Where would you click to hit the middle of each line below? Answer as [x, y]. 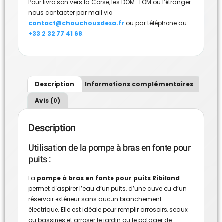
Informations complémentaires [139, 84]
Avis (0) [48, 100]
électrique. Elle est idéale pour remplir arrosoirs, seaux [108, 210]
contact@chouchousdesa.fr [76, 23]
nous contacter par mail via [71, 12]
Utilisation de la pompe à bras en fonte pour [109, 148]
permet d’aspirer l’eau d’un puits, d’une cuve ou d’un [108, 189]
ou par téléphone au [156, 23]
